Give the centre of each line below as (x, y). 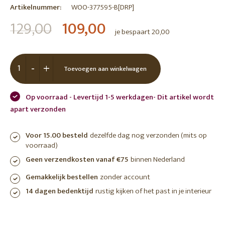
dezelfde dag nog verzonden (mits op (148, 135)
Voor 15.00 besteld (57, 135)
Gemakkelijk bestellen (62, 177)
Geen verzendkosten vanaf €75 (77, 159)
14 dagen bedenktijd (60, 191)
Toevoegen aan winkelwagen (105, 69)
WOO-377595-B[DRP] (103, 7)
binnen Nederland (158, 159)
